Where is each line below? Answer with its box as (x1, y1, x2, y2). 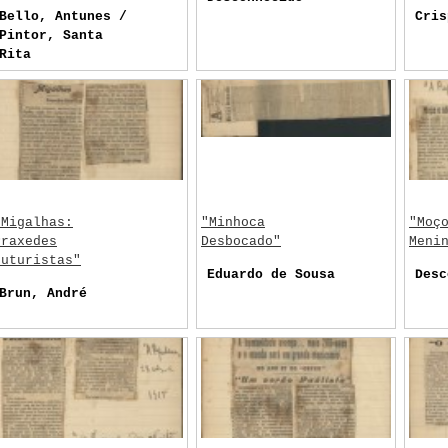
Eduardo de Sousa (207, 267, 335, 282)
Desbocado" (201, 234, 281, 249)
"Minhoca (201, 215, 265, 230)
